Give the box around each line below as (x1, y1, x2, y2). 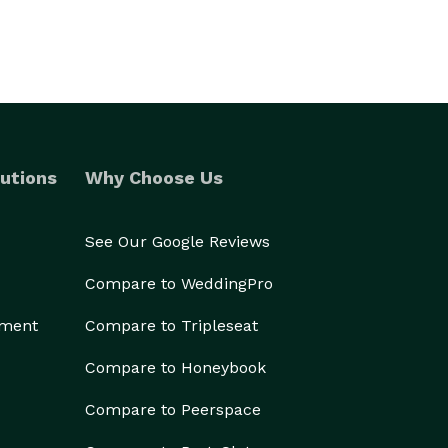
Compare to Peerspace (85, 400, 261, 419)
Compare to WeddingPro (85, 274, 273, 293)
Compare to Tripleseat (85, 316, 258, 335)
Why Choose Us (85, 167, 223, 188)
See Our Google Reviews (85, 232, 270, 251)
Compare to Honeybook (85, 358, 266, 377)
